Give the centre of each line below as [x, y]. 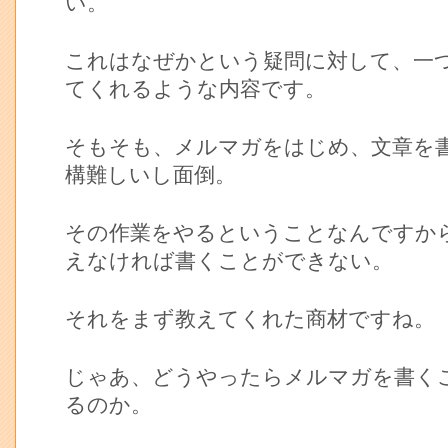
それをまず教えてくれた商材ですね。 [250, 319]
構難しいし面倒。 [150, 175]
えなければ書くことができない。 [229, 261]
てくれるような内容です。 [195, 89]
